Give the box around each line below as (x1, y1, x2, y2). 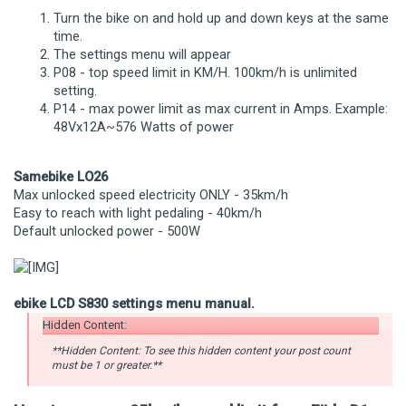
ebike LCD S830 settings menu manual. (14, 295, 255, 312)
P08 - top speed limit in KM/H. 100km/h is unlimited (53, 63, 357, 81)
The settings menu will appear (53, 45, 231, 63)
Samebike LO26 (14, 168, 108, 185)
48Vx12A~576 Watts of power (53, 118, 234, 135)
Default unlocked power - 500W (14, 222, 200, 239)
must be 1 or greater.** (52, 358, 161, 372)
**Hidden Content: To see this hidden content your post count (52, 343, 351, 357)
